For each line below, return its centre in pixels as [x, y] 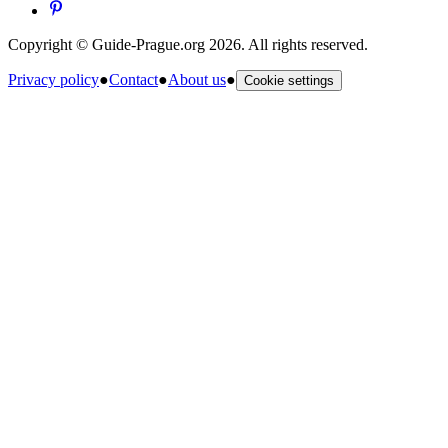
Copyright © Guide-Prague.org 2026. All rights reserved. [188, 44]
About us [197, 79]
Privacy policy [53, 79]
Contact [133, 79]
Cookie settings [289, 80]
